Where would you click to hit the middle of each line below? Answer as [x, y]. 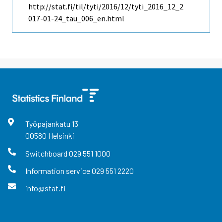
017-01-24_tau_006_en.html [76, 19]
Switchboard [47, 153]
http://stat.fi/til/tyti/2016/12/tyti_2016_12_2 [106, 7]
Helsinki [61, 136]
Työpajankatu [48, 124]
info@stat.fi [45, 188]
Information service [58, 170]
